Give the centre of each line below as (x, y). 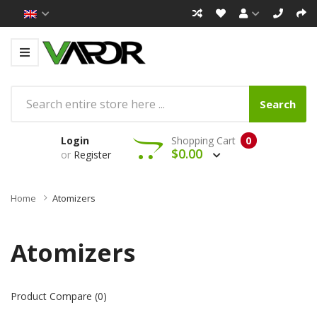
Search (278, 104)
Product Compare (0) (59, 296)
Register (92, 154)
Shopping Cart (203, 140)
